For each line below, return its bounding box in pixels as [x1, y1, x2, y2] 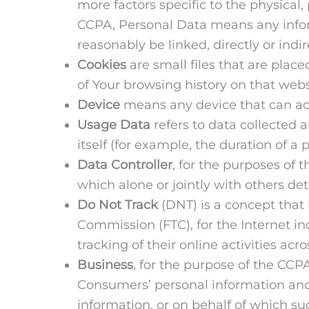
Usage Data [77, 117, 150, 132]
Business [77, 257, 133, 272]
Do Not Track [77, 197, 158, 212]
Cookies [77, 57, 126, 72]
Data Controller [77, 157, 172, 172]
